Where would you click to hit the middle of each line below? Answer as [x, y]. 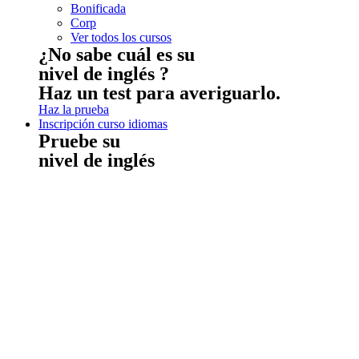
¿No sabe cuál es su [117, 54]
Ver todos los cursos [121, 37]
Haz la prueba [74, 109]
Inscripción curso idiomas [103, 123]
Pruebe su [79, 141]
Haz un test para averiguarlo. [159, 93]
